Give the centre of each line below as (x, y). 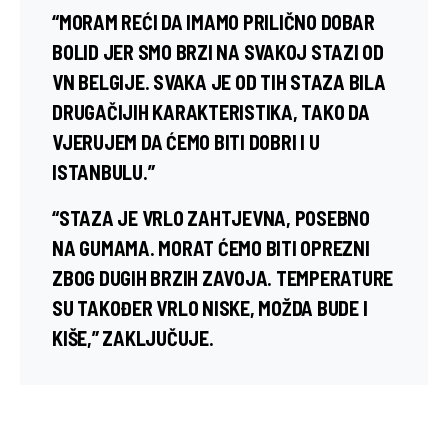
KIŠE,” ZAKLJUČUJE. (133, 337)
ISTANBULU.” (103, 171)
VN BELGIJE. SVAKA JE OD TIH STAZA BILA (219, 81)
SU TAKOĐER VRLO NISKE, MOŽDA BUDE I (210, 307)
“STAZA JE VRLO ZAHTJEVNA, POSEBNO (211, 217)
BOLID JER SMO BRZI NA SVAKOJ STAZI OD (218, 51)
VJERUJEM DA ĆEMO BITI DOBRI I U (186, 141)
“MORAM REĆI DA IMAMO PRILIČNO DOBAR (213, 21)
